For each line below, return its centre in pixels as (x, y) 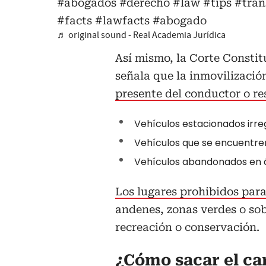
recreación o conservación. (187, 227)
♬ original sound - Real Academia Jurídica (141, 35)
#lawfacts (122, 20)
